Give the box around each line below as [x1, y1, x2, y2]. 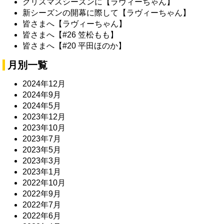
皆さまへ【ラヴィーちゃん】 [22, 19, 126, 28]
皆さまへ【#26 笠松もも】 [22, 30, 118, 39]
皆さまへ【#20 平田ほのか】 [22, 41, 126, 50]
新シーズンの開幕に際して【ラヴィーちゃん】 [22, 8, 190, 17]
